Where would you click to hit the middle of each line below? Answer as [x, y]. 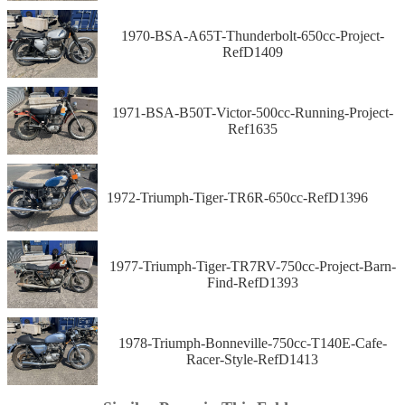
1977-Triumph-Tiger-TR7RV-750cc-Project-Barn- [252, 266]
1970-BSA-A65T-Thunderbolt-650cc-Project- [252, 35]
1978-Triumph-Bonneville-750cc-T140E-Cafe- [252, 343]
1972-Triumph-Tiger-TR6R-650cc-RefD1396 [237, 197]
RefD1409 [252, 52]
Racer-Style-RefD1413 [252, 359]
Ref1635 [252, 128]
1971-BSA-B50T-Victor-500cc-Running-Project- [252, 112]
